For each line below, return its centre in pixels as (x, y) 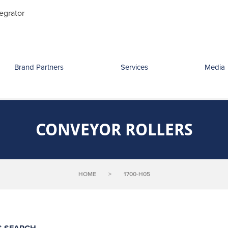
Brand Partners (39, 67)
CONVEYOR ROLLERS (114, 130)
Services (134, 67)
